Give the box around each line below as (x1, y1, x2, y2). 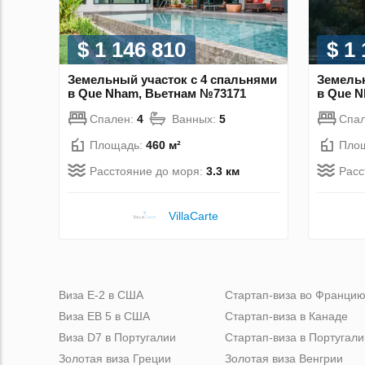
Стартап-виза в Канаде (225, 309, 348, 323)
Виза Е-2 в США (59, 288, 143, 301)
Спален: (90, 112, 137, 125)
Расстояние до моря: (90, 164, 206, 178)
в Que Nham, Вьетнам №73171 (68, 86, 246, 100)
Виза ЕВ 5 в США (59, 309, 150, 323)
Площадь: (90, 138, 146, 152)
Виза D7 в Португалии (59, 330, 176, 344)
